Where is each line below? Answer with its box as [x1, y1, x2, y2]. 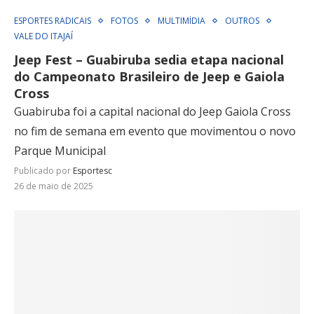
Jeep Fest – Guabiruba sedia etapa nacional [14, 51, 284, 69]
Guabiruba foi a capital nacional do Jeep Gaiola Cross [14, 104, 291, 120]
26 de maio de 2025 [14, 180, 93, 193]
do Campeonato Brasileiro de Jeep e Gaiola [14, 68, 285, 86]
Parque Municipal [14, 143, 106, 159]
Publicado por [14, 165, 73, 177]
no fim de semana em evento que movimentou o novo [14, 123, 296, 139]
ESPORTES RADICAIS [14, 15, 91, 27]
